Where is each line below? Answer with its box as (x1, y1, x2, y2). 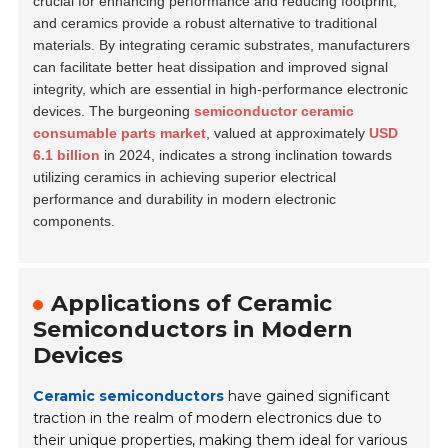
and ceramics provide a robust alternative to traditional (33, 14, 378, 31)
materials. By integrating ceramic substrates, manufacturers (33, 36, 411, 53)
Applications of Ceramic (51, 289, 333, 317)
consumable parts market (33, 124, 207, 141)
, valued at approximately (206, 124, 370, 141)
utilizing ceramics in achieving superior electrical (33, 168, 337, 185)
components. (33, 212, 116, 229)
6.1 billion (33, 146, 101, 163)
